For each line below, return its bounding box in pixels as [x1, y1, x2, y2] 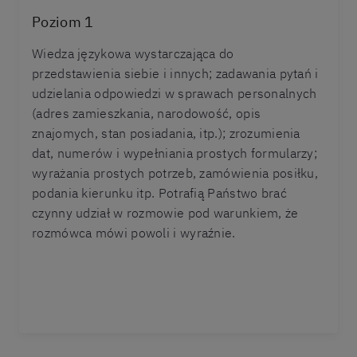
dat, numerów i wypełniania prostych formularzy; [32, 145, 318, 161]
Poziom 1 [32, 13, 94, 31]
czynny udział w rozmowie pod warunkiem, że [32, 205, 299, 221]
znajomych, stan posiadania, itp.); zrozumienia [32, 125, 300, 141]
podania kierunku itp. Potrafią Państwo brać [32, 185, 287, 201]
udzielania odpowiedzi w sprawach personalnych [32, 85, 317, 101]
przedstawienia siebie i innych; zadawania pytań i [32, 65, 319, 81]
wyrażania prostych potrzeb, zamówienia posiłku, [32, 165, 319, 181]
